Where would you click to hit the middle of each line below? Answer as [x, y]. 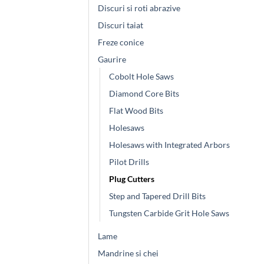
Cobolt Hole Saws [141, 76]
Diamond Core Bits [144, 93]
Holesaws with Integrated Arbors [169, 144]
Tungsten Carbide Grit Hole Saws [169, 213]
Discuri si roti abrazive [139, 8]
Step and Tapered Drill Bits [157, 196]
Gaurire [112, 59]
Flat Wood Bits [136, 110]
